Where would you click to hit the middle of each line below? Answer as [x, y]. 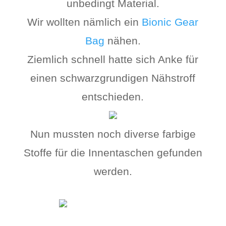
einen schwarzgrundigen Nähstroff [113, 78]
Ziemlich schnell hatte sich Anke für [113, 59]
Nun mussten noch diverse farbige [113, 134]
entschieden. [113, 97]
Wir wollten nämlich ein [85, 22]
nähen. [122, 41]
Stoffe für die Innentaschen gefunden [113, 153]
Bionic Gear [170, 22]
